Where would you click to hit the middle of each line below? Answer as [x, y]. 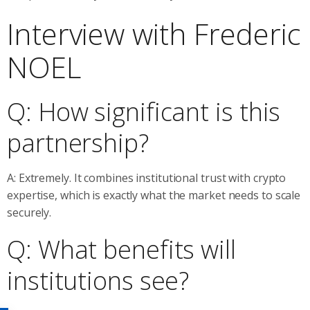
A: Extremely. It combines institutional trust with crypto [147, 177]
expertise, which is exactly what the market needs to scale [154, 195]
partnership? [78, 143]
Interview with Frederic [154, 33]
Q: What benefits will [121, 249]
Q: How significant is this [144, 111]
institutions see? [98, 280]
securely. [29, 212]
